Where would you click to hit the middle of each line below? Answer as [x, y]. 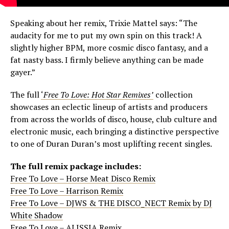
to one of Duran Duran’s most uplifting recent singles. [111, 144]
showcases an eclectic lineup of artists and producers [109, 107]
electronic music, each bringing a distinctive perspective [114, 132]
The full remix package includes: [76, 166]
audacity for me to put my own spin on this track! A [106, 36]
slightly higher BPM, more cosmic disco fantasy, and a [109, 48]
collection [173, 95]
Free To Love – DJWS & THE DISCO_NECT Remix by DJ [111, 203]
